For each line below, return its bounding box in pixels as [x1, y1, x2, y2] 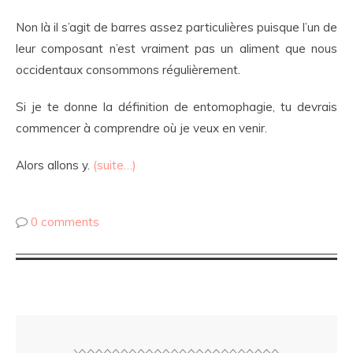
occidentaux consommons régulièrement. [16, 62, 240, 77]
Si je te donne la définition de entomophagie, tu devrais [16, 99, 337, 114]
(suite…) [93, 158, 136, 173]
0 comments [31, 214, 99, 229]
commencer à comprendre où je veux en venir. [16, 121, 270, 136]
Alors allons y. [16, 158, 93, 173]
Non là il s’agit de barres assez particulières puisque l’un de [16, 20, 337, 35]
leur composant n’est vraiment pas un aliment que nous [16, 41, 337, 56]
